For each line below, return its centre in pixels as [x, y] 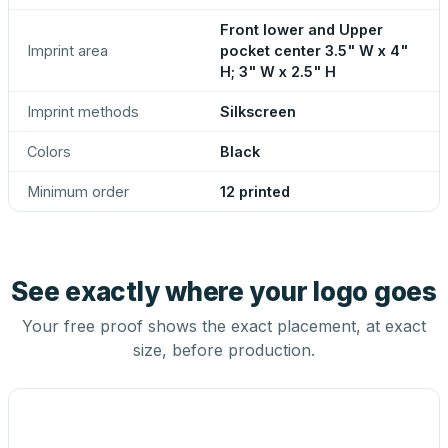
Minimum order [78, 191]
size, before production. [224, 350]
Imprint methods [83, 111]
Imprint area [67, 50]
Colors [49, 151]
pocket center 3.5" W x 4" [314, 50]
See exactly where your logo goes [224, 291]
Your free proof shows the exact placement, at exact [224, 326]
